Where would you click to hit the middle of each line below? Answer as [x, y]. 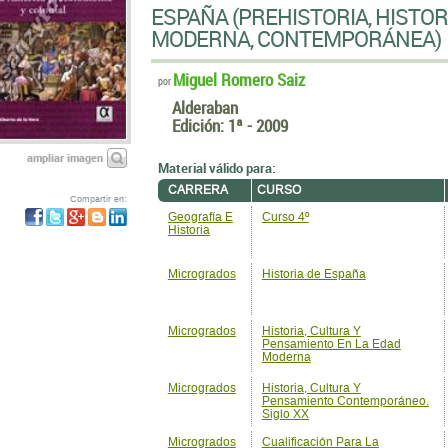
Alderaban [204, 107]
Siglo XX [285, 414]
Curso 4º [285, 217]
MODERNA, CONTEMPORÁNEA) [295, 38]
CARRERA [197, 190]
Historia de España [313, 274]
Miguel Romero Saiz [238, 79]
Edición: [199, 125]
